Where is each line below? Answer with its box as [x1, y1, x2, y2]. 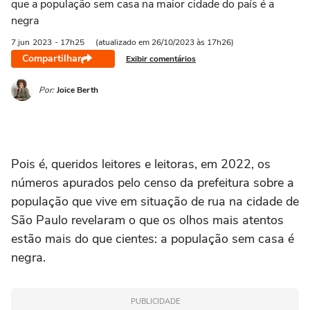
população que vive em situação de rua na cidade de [11, 193, 299, 210]
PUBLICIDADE [130, 296, 180, 307]
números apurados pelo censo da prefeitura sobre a [11, 174, 294, 191]
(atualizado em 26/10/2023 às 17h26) [95, 37, 234, 48]
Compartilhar [22, 52, 81, 65]
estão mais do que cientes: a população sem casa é [11, 230, 294, 247]
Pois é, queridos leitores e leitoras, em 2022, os [11, 156, 271, 172]
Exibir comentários [126, 53, 196, 64]
